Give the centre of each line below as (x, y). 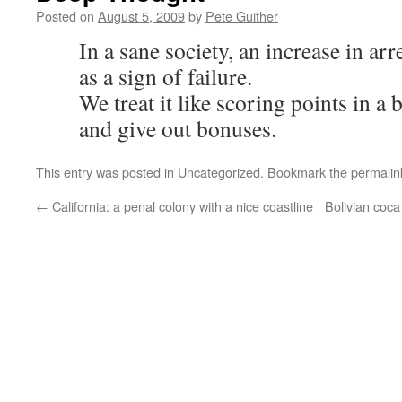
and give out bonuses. (178, 128)
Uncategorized (219, 172)
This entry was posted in (107, 172)
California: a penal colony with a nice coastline (181, 206)
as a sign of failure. (166, 76)
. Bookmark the (306, 172)
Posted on (65, 16)
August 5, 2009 (141, 16)
